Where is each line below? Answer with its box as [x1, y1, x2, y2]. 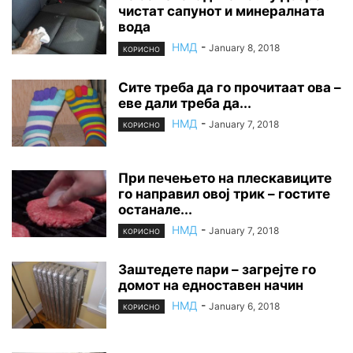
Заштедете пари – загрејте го [118, 261, 316, 277]
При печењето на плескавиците [118, 169, 332, 186]
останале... [118, 201, 192, 217]
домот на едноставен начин [118, 277, 303, 293]
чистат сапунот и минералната [118, 3, 325, 20]
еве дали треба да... [118, 95, 251, 111]
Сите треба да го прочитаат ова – [118, 79, 341, 95]
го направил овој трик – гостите [118, 185, 330, 202]
